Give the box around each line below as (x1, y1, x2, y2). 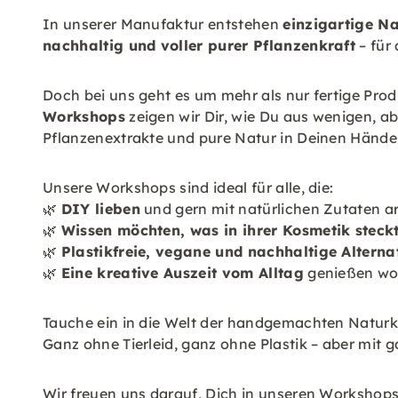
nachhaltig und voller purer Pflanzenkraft (43, 36, 356, 54)
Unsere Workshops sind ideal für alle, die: (43, 179, 334, 196)
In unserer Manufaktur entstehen (43, 15, 283, 33)
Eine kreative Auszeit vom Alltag (60, 264, 304, 282)
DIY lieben (60, 200, 140, 218)
